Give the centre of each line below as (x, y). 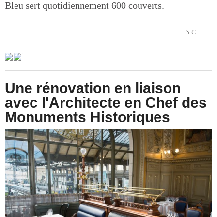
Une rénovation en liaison (93, 88)
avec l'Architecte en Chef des (106, 102)
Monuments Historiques (87, 117)
